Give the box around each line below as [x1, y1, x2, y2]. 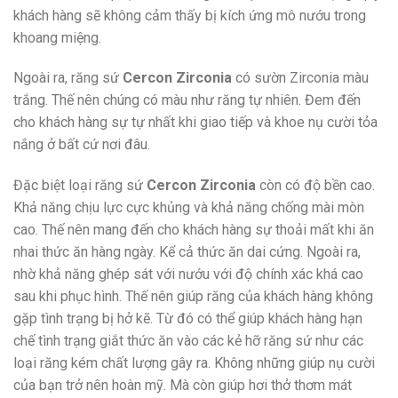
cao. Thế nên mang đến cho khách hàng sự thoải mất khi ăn [13, 221, 374, 239]
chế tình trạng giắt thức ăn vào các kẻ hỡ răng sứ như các [13, 332, 363, 350]
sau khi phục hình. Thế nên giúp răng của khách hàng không [13, 288, 373, 306]
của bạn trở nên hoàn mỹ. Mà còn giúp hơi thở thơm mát [13, 377, 352, 394]
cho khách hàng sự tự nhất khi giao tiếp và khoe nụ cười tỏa [13, 114, 378, 131]
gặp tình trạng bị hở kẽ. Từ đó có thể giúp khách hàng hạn [13, 310, 362, 328]
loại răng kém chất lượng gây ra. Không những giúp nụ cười [13, 354, 375, 372]
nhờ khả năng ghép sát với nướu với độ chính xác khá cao [13, 266, 363, 283]
